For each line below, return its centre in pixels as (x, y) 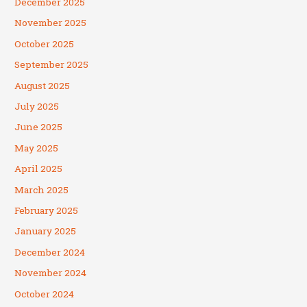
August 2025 (42, 85)
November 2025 (51, 23)
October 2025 (45, 44)
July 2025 (37, 106)
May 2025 (37, 148)
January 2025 (46, 231)
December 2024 (50, 252)
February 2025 (47, 211)
